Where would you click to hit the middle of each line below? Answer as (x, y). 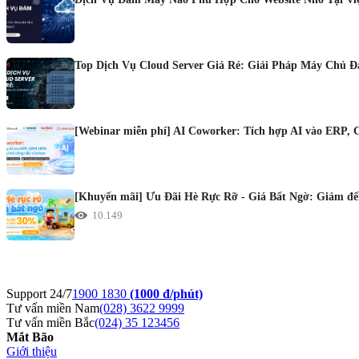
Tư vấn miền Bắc (50, 323)
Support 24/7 (39, 294)
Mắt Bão (30, 337)
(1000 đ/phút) (166, 294)
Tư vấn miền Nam (53, 308)
